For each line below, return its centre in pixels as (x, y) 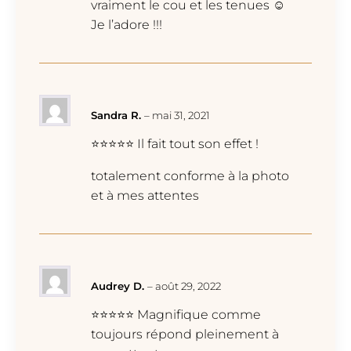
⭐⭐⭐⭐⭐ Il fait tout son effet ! (175, 144)
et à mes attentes (145, 196)
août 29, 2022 (188, 286)
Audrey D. (119, 286)
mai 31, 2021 (181, 115)
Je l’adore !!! (127, 24)
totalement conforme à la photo (190, 176)
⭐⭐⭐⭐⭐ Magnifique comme (176, 315)
